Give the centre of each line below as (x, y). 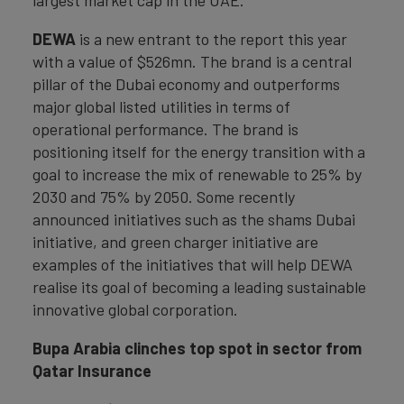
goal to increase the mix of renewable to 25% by (197, 174)
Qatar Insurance (92, 371)
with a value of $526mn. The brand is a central (192, 62)
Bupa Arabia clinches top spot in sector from (197, 349)
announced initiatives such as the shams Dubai (194, 220)
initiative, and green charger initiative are (175, 242)
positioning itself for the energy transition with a (199, 152)
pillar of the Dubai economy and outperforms (186, 84)
